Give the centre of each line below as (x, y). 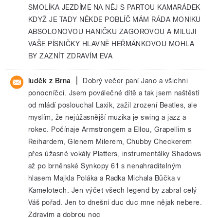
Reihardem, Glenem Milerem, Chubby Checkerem (110, 142)
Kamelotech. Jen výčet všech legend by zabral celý (113, 190)
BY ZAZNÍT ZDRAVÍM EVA (71, 56)
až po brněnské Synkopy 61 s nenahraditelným (105, 166)
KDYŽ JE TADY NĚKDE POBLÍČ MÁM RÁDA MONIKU (115, 19)
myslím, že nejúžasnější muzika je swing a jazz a (107, 117)
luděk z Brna (50, 81)
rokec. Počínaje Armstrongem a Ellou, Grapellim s (110, 129)
